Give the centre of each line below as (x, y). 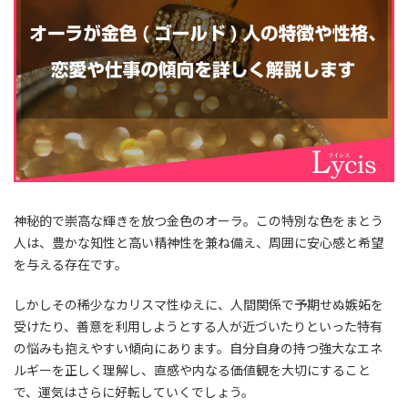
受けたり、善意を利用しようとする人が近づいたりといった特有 (198, 326)
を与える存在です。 (71, 265)
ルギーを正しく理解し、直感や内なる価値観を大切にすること (192, 370)
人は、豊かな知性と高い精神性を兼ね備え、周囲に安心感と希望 (199, 243)
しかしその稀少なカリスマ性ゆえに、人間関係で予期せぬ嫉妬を (199, 305)
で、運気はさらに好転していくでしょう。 (134, 392)
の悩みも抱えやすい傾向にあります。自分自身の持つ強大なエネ (198, 348)
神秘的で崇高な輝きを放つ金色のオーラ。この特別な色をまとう (199, 221)
